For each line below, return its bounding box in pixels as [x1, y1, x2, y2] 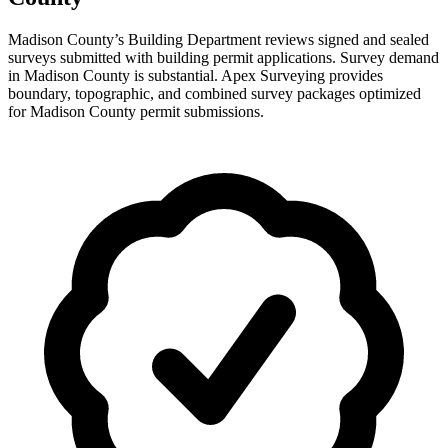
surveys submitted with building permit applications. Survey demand [8, 48, 439, 66]
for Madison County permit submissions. [8, 102, 264, 120]
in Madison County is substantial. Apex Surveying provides [8, 66, 383, 84]
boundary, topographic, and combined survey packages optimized [8, 84, 421, 102]
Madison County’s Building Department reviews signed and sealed [8, 30, 429, 48]
